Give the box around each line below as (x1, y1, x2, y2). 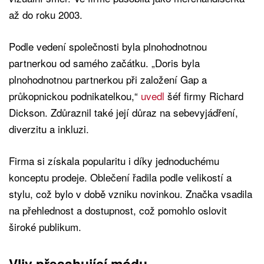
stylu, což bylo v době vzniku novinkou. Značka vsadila (9, 186, 252, 202)
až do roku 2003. (9, 7, 82, 22)
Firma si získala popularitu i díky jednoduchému (9, 153, 219, 169)
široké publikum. (9, 219, 81, 235)
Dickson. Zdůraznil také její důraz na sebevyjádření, (9, 105, 238, 120)
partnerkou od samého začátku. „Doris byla (9, 55, 200, 71)
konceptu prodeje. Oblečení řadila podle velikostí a (9, 170, 232, 185)
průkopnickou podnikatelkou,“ (9, 88, 141, 104)
